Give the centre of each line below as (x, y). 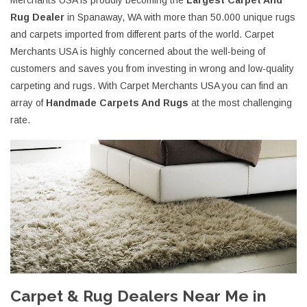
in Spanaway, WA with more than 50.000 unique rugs (180, 17)
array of (28, 103)
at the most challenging (240, 103)
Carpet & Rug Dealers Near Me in (138, 296)
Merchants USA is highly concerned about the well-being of (138, 52)
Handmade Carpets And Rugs (117, 103)
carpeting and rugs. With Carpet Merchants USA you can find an (149, 86)
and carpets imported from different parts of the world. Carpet (142, 35)
